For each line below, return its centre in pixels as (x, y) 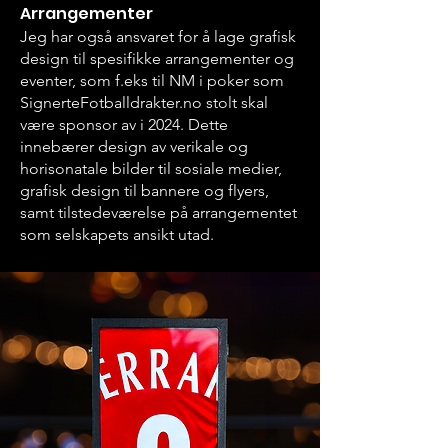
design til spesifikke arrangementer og (157, 58)
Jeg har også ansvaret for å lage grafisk (158, 36)
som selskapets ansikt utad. (117, 234)
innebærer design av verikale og (134, 146)
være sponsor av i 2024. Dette (124, 124)
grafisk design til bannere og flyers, (144, 190)
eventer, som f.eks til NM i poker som (152, 80)
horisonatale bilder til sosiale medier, (151, 168)
